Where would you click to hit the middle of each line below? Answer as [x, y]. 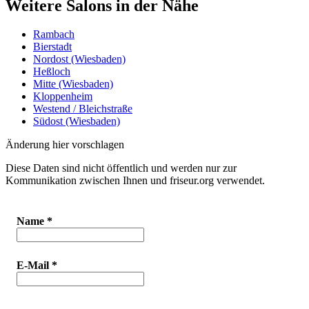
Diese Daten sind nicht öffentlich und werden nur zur [121, 168]
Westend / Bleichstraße [83, 109]
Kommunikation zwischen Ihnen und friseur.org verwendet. [135, 181]
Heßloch [52, 72]
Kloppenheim [63, 97]
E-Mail [34, 266]
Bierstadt [52, 47]
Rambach [54, 34]
